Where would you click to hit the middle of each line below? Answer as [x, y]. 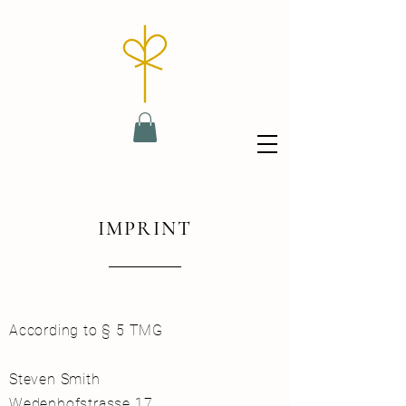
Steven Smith [55, 380]
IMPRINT [145, 229]
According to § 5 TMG [86, 331]
